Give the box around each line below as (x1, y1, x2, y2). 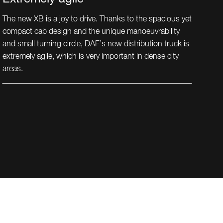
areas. (2, 65, 23, 74)
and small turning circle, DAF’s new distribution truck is (2, 40, 189, 49)
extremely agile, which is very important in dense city (2, 53, 179, 61)
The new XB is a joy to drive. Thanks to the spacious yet (2, 15, 192, 24)
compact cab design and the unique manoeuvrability (2, 28, 180, 36)
